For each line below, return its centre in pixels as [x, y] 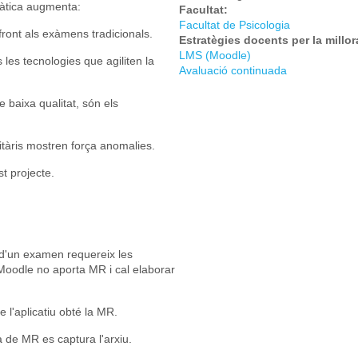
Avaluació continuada [233, 70]
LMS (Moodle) [215, 55]
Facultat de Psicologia [235, 24]
